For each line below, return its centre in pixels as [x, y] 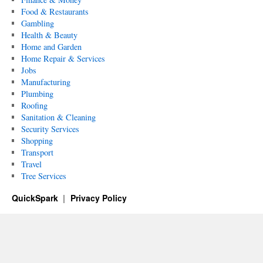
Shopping [37, 141]
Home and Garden [51, 47]
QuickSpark [36, 198]
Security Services [50, 129]
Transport [37, 152]
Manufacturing [45, 82]
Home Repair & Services [63, 58]
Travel [31, 164]
